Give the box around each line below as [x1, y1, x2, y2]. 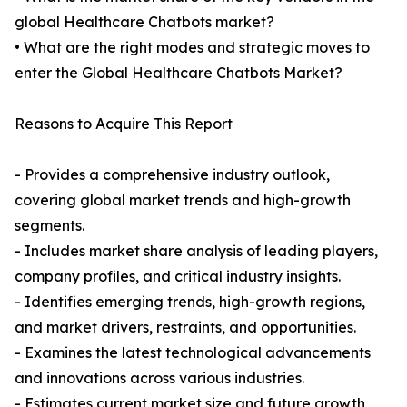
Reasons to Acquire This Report [15, 114, 233, 134]
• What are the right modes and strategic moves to [15, 38, 370, 57]
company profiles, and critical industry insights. [15, 267, 341, 286]
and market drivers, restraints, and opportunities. [15, 318, 356, 337]
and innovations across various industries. [15, 369, 304, 388]
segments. [15, 216, 84, 235]
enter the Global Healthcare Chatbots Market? [15, 64, 342, 83]
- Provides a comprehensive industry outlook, [15, 165, 330, 184]
